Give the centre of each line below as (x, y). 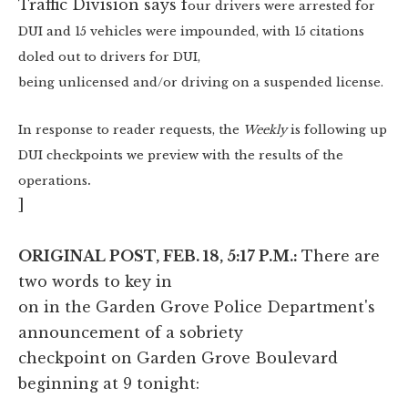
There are (341, 255)
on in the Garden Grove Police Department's (197, 306)
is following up (337, 129)
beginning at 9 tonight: (109, 383)
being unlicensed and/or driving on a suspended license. (201, 82)
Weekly (265, 129)
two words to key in (95, 281)
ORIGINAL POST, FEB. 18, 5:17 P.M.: (160, 255)
